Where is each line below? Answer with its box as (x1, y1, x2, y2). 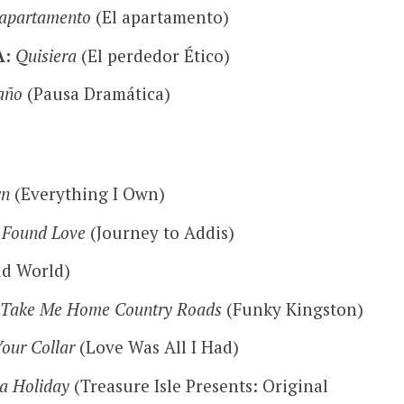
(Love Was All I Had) (74, 335, 239, 359)
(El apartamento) (90, 5, 229, 29)
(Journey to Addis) (85, 220, 234, 243)
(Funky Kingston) (221, 297, 363, 320)
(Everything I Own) (14, 182, 165, 206)
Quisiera (14, 43, 77, 67)
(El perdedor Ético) (76, 43, 230, 67)
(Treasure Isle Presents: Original (69, 373, 328, 397)
